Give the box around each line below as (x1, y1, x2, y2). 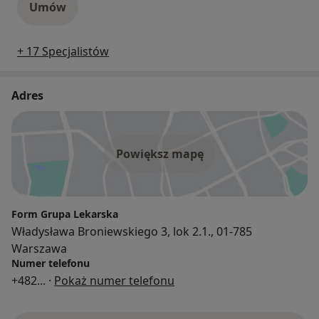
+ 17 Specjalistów (17, 43, 109, 59)
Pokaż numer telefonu (54, 272, 174, 288)
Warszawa (11, 240, 67, 256)
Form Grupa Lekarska (11, 206, 118, 221)
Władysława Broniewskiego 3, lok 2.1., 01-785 (11, 223, 252, 239)
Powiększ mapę (115, 145, 204, 162)
